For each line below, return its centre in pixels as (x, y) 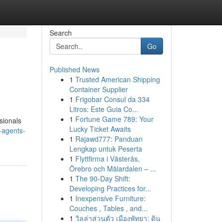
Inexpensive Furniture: (110, 198)
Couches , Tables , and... (108, 208)
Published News (74, 69)
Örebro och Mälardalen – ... (112, 168)
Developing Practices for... (110, 188)
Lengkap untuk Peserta (106, 149)
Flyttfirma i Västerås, (107, 159)
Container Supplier (98, 89)
